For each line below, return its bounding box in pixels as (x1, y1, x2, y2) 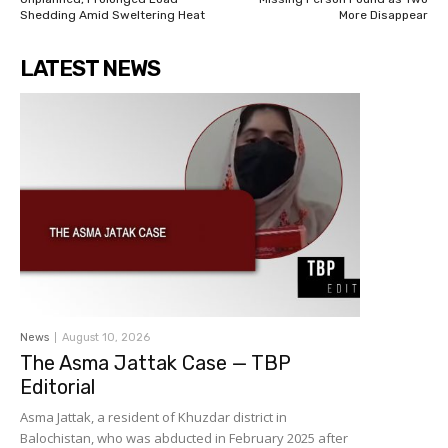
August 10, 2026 (62, 331, 150, 345)
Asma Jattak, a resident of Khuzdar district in (20, 408, 287, 427)
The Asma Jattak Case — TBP (20, 351, 291, 376)
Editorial (20, 375, 95, 400)
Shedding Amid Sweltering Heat (20, 8, 205, 23)
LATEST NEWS (20, 55, 160, 83)
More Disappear (338, 8, 428, 23)
